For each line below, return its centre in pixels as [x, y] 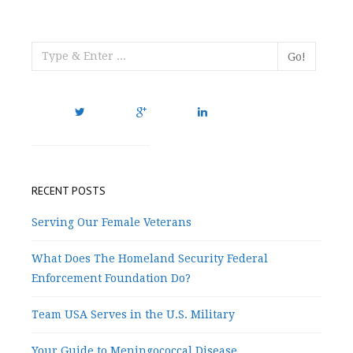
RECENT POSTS [69, 190]
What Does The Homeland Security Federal [150, 258]
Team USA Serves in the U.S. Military [133, 314]
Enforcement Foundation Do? [111, 278]
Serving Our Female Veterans [111, 222]
